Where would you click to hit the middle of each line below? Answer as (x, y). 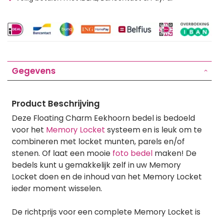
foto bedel (132, 153)
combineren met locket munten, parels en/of (98, 141)
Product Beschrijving (56, 103)
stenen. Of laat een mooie (62, 153)
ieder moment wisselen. (57, 188)
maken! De (175, 153)
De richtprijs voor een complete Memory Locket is (106, 212)
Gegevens (34, 71)
